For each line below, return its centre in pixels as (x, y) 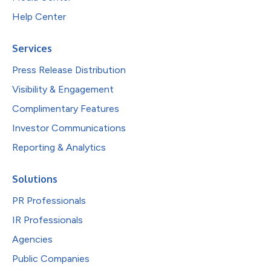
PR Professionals (49, 200)
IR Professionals (47, 220)
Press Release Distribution (69, 70)
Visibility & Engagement (63, 89)
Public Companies (51, 258)
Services (32, 48)
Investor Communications (69, 128)
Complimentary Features (66, 108)
